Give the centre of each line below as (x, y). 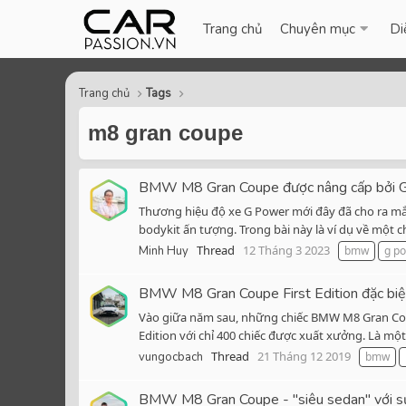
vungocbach (171, 358)
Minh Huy (164, 251)
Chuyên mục (318, 29)
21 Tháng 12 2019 (304, 357)
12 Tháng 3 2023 (286, 251)
